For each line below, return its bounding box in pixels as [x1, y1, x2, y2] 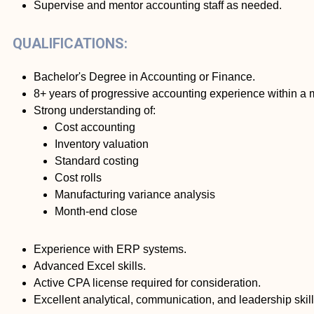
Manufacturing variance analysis [55, 189, 215, 201]
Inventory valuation [55, 138, 149, 151]
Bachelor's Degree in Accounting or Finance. [34, 71, 255, 83]
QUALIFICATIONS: [13, 35, 128, 53]
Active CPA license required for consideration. [34, 277, 261, 289]
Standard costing [55, 155, 139, 168]
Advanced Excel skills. [34, 260, 146, 273]
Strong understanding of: [34, 104, 156, 117]
